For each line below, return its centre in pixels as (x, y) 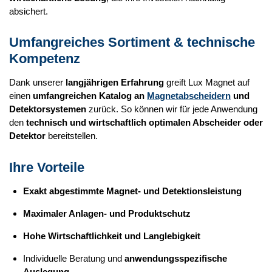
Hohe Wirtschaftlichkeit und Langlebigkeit (111, 236)
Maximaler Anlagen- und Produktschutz (107, 213)
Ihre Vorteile (47, 167)
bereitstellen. (72, 136)
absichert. (29, 11)
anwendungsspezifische (175, 258)
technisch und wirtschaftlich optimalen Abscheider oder (144, 123)
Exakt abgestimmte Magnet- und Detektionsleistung (132, 191)
